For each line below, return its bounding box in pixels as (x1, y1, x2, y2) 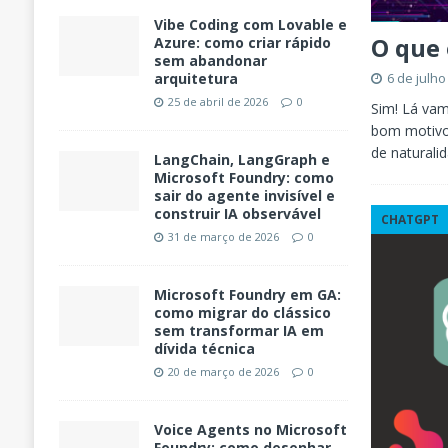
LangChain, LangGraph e (153, 150, 330, 170)
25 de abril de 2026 (167, 94, 268, 110)
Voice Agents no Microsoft (153, 420, 347, 440)
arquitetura (153, 69, 238, 89)
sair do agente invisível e (153, 186, 335, 206)
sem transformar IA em (153, 321, 324, 341)
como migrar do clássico (153, 303, 331, 323)
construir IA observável (153, 204, 321, 224)
